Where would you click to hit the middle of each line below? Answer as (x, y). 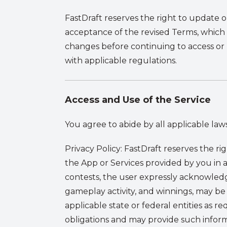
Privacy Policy (93, 149)
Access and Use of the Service (138, 100)
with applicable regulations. (121, 61)
